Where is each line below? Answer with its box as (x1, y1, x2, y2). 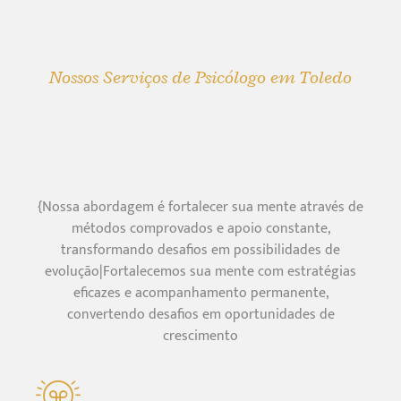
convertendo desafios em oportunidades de (66, 302, 335, 327)
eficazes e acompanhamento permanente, (73, 280, 328, 305)
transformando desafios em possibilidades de (61, 237, 340, 262)
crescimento (163, 323, 238, 348)
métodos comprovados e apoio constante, (71, 216, 330, 241)
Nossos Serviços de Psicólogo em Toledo (49, 64, 352, 89)
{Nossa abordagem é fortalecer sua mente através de (38, 194, 363, 219)
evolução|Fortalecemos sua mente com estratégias (45, 259, 356, 284)
